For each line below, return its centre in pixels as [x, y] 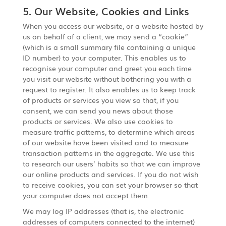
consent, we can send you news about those [98, 110]
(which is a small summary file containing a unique [109, 47]
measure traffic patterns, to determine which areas [108, 131]
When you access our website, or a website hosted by [113, 25]
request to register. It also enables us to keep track [109, 89]
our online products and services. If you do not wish [110, 174]
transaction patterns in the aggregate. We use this [108, 153]
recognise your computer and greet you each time [107, 68]
